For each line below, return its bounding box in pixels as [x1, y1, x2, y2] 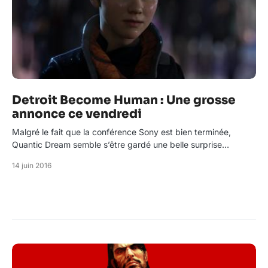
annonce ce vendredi [12, 106, 142, 122]
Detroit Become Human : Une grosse [12, 93, 236, 108]
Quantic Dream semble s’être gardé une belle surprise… [12, 139, 229, 150]
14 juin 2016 [12, 161, 51, 170]
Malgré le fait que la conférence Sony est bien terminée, [12, 127, 231, 138]
